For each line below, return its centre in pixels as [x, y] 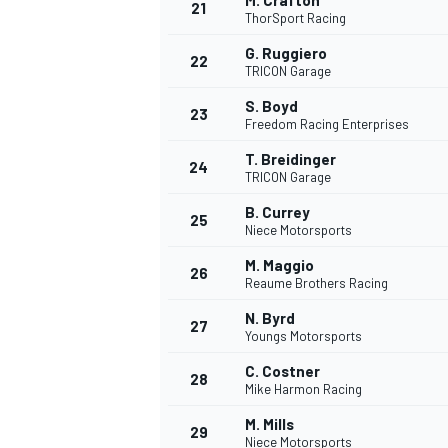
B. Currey [277, 212]
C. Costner [282, 371]
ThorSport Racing [295, 18]
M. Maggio [279, 265]
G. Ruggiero [286, 53]
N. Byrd [270, 318]
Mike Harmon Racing [303, 389]
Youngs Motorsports [303, 336]
